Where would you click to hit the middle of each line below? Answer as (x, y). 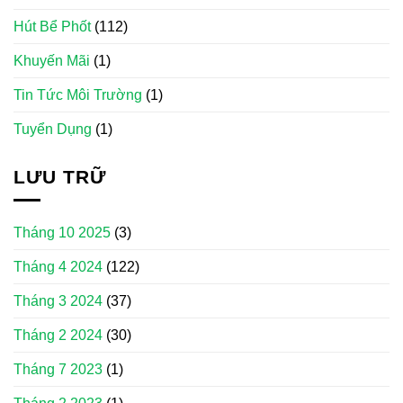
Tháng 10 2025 (62, 233)
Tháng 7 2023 (58, 370)
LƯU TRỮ (60, 176)
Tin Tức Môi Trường (78, 94)
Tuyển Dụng (53, 129)
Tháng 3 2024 (58, 301)
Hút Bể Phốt (52, 26)
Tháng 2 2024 (58, 336)
